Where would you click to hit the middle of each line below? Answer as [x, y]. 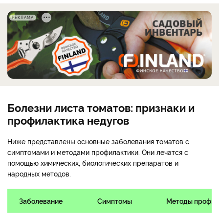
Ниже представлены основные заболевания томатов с [98, 141]
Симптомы [114, 201]
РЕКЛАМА [23, 17]
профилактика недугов [68, 120]
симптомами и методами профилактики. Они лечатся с [98, 152]
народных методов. [40, 174]
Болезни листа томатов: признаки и [101, 107]
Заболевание [41, 201]
